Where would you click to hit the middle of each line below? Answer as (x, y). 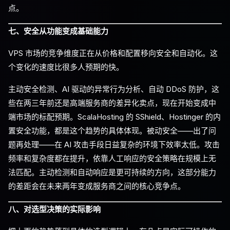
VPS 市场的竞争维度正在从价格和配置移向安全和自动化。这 (113, 53)
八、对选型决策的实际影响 (54, 209)
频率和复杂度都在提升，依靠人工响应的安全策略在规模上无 (112, 158)
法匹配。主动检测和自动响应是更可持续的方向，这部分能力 (112, 172)
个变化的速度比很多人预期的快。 (66, 67)
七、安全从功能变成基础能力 (58, 31)
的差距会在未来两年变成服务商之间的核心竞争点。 (97, 186)
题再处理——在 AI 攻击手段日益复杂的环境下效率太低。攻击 (114, 145)
